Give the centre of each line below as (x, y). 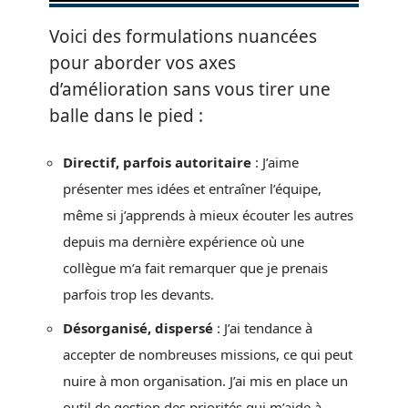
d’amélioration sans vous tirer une (190, 89)
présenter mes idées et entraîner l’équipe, (192, 189)
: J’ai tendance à (263, 327)
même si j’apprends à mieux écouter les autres (208, 215)
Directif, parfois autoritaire (157, 162)
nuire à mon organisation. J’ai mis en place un (205, 380)
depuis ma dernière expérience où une (184, 241)
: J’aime (275, 162)
